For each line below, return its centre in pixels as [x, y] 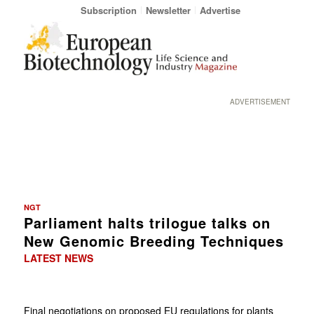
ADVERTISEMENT [260, 102]
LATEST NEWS [58, 258]
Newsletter [168, 10]
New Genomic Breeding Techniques [153, 240]
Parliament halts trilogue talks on [147, 222]
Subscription [108, 10]
